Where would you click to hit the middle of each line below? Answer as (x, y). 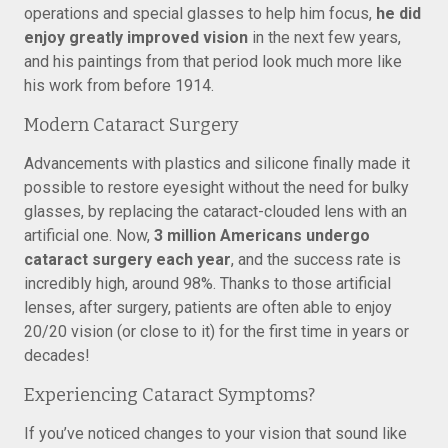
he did (398, 13)
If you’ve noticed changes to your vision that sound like (215, 433)
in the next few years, (324, 37)
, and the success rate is (316, 259)
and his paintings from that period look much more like (213, 61)
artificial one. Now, (89, 235)
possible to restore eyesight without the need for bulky (216, 187)
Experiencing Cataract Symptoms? (169, 395)
